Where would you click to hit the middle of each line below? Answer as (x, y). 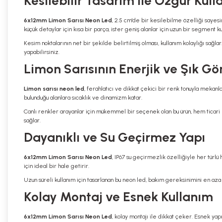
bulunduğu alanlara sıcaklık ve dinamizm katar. (83, 98)
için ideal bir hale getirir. (56, 166)
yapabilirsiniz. (42, 52)
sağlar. (32, 120)
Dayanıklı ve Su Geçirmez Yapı (114, 137)
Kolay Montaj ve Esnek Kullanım (118, 197)
